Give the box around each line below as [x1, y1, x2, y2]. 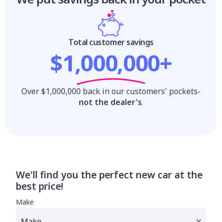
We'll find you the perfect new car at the [16, 168, 203, 182]
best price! [16, 179, 63, 193]
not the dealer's [79, 97, 142, 108]
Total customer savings [68, 37, 154, 48]
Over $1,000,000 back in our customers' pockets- [21, 86, 201, 97]
